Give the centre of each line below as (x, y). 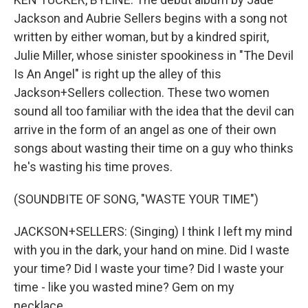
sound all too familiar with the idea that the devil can (154, 111)
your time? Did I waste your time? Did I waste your (149, 268)
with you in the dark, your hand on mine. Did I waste (152, 250)
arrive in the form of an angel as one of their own (145, 130)
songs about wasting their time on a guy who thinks (154, 148)
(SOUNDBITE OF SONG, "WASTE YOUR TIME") (136, 199)
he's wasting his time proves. (93, 167)
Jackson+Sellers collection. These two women (142, 92)
